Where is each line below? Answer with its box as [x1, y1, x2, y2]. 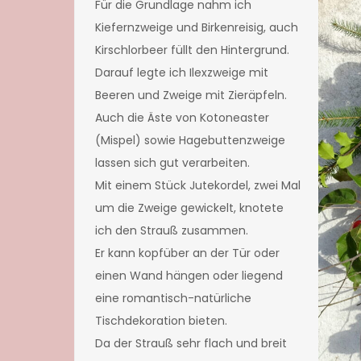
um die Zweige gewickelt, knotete [95, 200, 284, 217]
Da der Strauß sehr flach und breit [95, 335, 287, 352]
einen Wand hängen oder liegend [95, 268, 283, 284]
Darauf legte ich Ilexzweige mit [95, 64, 268, 81]
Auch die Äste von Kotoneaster [95, 110, 269, 127]
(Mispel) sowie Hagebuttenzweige [95, 132, 285, 149]
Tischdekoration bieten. [95, 313, 227, 330]
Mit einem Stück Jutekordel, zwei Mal [95, 177, 301, 194]
